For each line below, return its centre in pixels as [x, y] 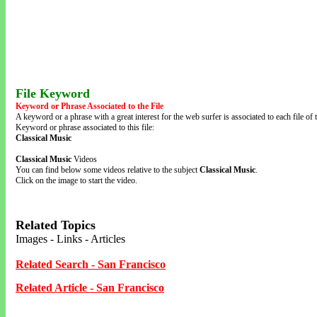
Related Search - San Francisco [91, 264]
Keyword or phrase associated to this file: [85, 127]
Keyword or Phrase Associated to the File [90, 106]
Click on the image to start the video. [76, 180]
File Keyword [53, 93]
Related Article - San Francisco [90, 288]
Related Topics [56, 225]
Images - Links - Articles [70, 239]
